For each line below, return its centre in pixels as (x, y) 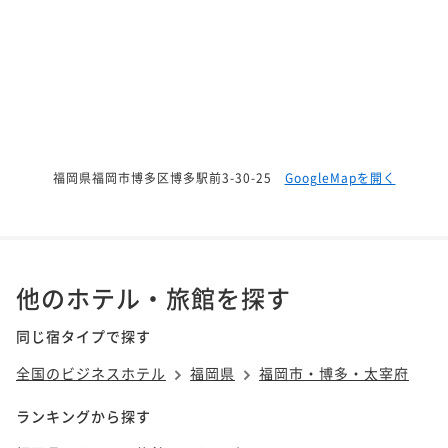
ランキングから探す (83, 415)
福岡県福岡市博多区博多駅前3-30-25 (162, 177)
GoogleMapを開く (340, 177)
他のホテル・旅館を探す (153, 297)
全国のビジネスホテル (91, 372)
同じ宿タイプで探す (83, 335)
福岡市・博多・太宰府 (334, 372)
